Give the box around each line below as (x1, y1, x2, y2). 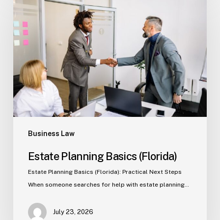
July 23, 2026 (53, 208, 93, 216)
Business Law (27, 129, 75, 137)
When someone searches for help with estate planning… (27, 181, 189, 188)
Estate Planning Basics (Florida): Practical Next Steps (27, 168, 182, 175)
